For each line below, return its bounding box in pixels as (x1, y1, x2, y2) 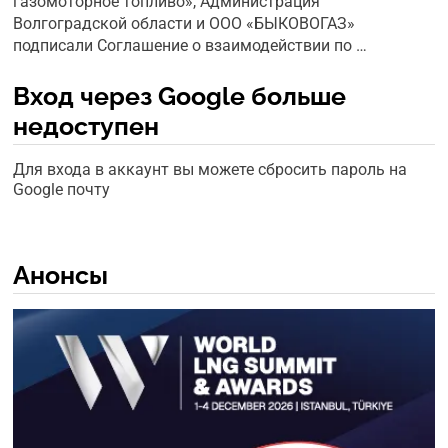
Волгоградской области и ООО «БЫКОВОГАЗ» (13, 13, 356, 33)
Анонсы (13, 259, 109, 290)
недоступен (13, 110, 160, 141)
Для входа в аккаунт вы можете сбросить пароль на (13, 159, 408, 179)
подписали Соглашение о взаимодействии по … (13, 35, 368, 55)
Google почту (13, 179, 111, 199)
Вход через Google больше (13, 80, 347, 111)
